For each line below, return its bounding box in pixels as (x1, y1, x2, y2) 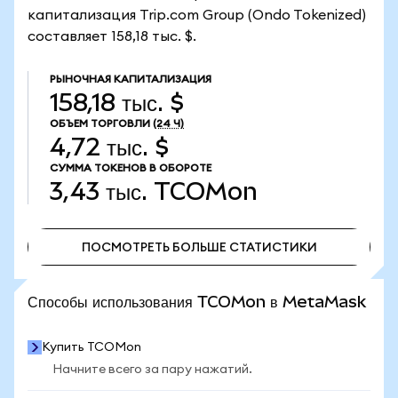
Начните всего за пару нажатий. (52, 363, 252, 376)
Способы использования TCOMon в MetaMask (28, 292, 366, 311)
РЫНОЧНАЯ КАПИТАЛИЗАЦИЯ (50, 74, 211, 84)
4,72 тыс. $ (50, 133, 169, 161)
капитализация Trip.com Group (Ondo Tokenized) (28, 8, 366, 22)
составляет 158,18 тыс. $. (28, 29, 196, 44)
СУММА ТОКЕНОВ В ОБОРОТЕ (50, 163, 211, 173)
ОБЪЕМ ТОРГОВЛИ (50, 118, 150, 129)
